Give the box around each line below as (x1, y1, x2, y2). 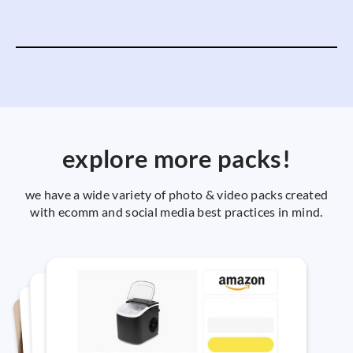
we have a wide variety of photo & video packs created (24, 187, 329, 203)
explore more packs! (62, 143, 291, 174)
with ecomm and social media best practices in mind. (30, 204, 323, 220)
